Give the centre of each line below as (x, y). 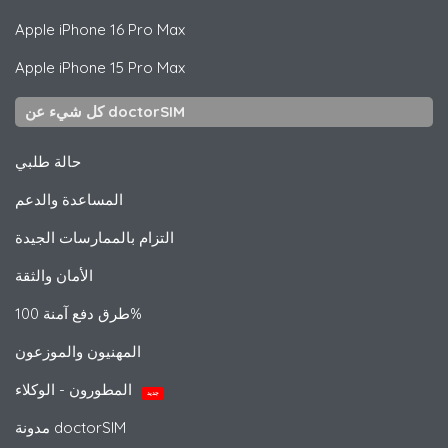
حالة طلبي (48, 161)
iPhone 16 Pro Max (120, 29)
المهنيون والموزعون (78, 351)
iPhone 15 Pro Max (120, 67)
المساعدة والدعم (69, 199)
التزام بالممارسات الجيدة (94, 237)
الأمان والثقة (54, 275)
